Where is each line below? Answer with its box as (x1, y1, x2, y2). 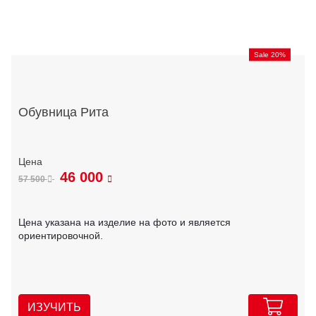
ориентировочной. (18, 229, 103, 241)
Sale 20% (254, 50, 286, 59)
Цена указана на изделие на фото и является (18, 216, 231, 228)
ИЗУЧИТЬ (28, 300, 81, 313)
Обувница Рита (18, 105, 109, 120)
